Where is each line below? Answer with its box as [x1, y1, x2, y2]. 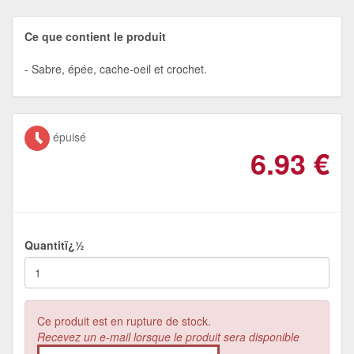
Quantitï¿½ [24, 236, 85, 253]
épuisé [50, 128, 86, 145]
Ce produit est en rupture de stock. [37, 312, 211, 329]
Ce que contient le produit [24, 28, 166, 44]
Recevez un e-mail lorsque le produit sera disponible [37, 328, 299, 345]
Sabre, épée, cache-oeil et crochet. [32, 60, 207, 77]
